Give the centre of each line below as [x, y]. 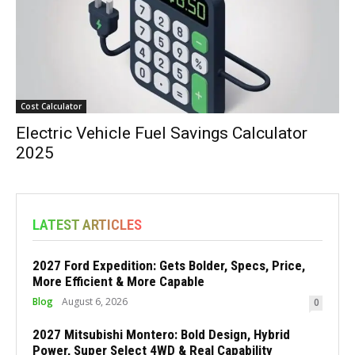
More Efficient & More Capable [118, 282]
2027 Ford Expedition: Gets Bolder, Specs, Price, [169, 266]
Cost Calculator [51, 107]
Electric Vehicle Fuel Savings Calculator [162, 134]
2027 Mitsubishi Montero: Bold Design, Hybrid [161, 335]
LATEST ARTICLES [87, 225]
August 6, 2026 [95, 302]
